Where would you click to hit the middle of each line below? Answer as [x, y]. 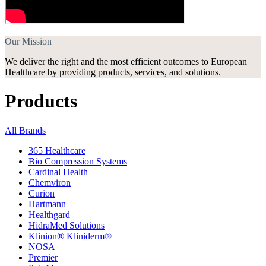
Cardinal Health [58, 172]
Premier [43, 257]
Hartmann [47, 204]
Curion [42, 193]
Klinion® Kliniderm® [70, 236]
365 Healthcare [57, 150]
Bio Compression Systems [78, 161]
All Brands [25, 130]
